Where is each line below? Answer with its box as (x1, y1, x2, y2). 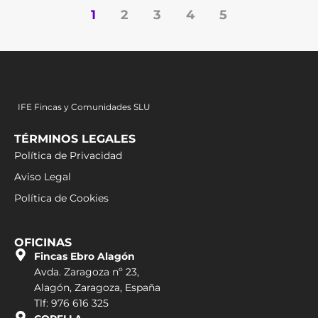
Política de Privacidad (14, 148, 122, 162)
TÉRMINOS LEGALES (14, 131, 136, 146)
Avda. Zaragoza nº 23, (33, 265, 139, 278)
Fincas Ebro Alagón (33, 249, 135, 263)
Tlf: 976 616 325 (33, 296, 109, 309)
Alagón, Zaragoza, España (33, 280, 160, 294)
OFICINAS (14, 235, 72, 249)
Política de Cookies (14, 191, 109, 204)
